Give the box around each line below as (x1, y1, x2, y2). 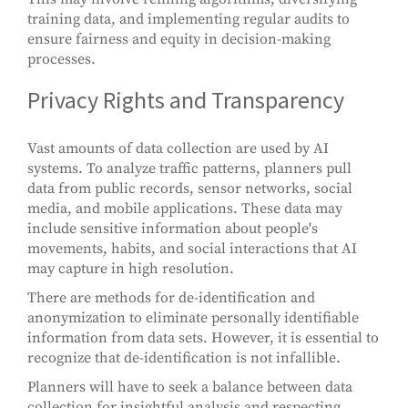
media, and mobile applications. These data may (27, 199, 342, 219)
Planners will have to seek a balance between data (27, 378, 352, 397)
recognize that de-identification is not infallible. (27, 349, 341, 368)
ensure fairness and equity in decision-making (27, 30, 331, 49)
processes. (27, 50, 96, 69)
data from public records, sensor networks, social (27, 179, 352, 199)
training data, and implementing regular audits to (27, 10, 350, 29)
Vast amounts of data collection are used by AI (27, 139, 329, 158)
